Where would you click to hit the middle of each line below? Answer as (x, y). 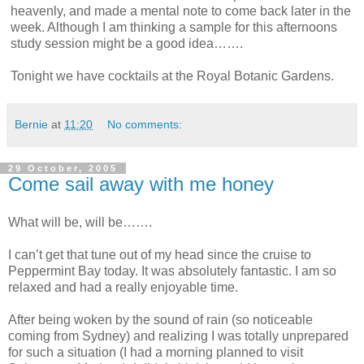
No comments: (145, 124)
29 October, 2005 (63, 168)
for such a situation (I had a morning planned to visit (156, 353)
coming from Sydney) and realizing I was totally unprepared (178, 336)
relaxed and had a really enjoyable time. (123, 288)
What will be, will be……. (80, 223)
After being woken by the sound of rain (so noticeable (160, 320)
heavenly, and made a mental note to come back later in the (181, 11)
